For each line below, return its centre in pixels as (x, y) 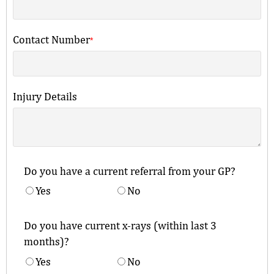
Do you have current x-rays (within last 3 (120, 226)
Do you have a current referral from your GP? (129, 171)
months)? (46, 242)
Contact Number (51, 39)
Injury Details (45, 96)
